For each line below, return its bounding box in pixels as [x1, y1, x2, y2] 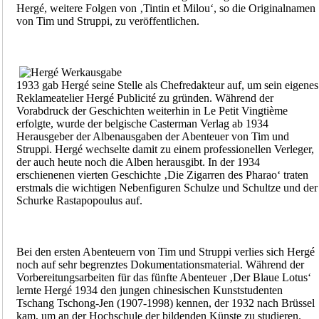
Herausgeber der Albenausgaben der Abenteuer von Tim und [16, 130, 289, 143]
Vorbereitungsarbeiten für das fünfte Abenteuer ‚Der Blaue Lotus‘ [16, 271, 311, 284]
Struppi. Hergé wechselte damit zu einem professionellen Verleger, [16, 143, 314, 156]
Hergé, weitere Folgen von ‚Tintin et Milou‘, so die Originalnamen [16, 2, 315, 15]
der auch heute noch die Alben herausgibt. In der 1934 [16, 156, 260, 169]
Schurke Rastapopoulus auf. [16, 194, 142, 207]
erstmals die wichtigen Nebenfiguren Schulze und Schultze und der [16, 182, 318, 194]
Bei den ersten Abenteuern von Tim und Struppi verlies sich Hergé [16, 246, 315, 258]
